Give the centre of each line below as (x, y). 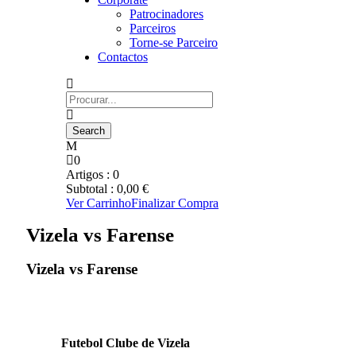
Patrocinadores (166, 14)
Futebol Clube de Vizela (126, 342)
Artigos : (89, 174)
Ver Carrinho (99, 203)
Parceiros (153, 28)
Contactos (123, 57)
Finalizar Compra (175, 203)
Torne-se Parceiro (174, 43)
